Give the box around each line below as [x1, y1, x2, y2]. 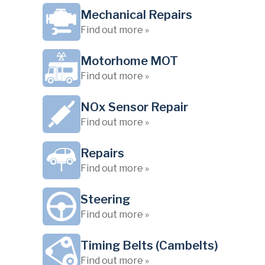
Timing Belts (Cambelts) [80, 238, 218, 253]
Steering [80, 192, 130, 206]
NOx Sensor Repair [80, 100, 188, 114]
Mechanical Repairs [80, 8, 192, 22]
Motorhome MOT [80, 54, 178, 68]
